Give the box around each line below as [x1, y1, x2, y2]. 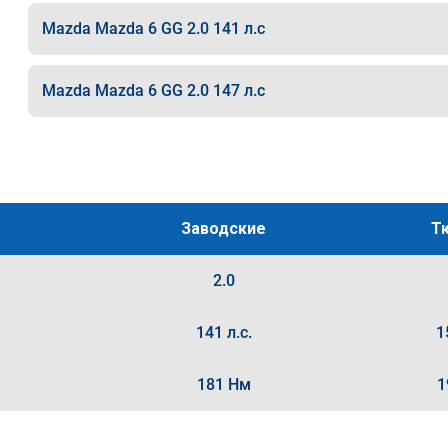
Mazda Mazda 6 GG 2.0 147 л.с [41, 81, 265, 100]
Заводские [181, 219, 267, 238]
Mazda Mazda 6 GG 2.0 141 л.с [41, 19, 265, 38]
